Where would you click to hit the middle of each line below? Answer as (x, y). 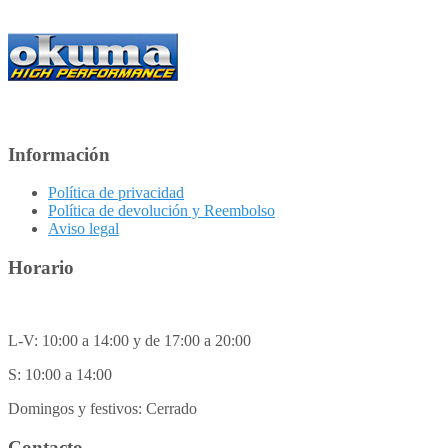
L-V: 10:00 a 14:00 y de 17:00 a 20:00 (129, 340)
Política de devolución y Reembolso (161, 211)
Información (59, 154)
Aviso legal (83, 229)
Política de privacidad (116, 193)
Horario (41, 268)
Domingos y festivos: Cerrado (102, 408)
